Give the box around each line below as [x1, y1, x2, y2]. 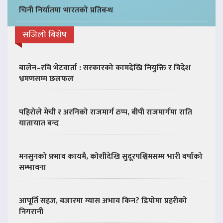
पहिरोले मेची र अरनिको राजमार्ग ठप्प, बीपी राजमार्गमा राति [19, 105, 192, 119]
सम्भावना [19, 160, 46, 174]
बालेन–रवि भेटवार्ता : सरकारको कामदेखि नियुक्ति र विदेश [19, 61, 191, 75]
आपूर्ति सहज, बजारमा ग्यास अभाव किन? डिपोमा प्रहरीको [19, 194, 187, 208]
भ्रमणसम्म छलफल [19, 72, 74, 86]
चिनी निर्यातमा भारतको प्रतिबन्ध [19, 3, 113, 17]
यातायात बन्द [19, 116, 59, 130]
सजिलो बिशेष [22, 27, 67, 42]
